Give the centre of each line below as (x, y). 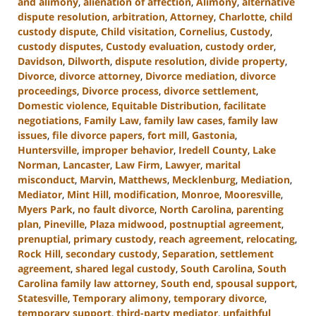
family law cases (183, 121)
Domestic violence (62, 106)
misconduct (46, 180)
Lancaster (86, 165)
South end (186, 284)
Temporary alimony (121, 298)
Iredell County (213, 150)
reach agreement (200, 239)
